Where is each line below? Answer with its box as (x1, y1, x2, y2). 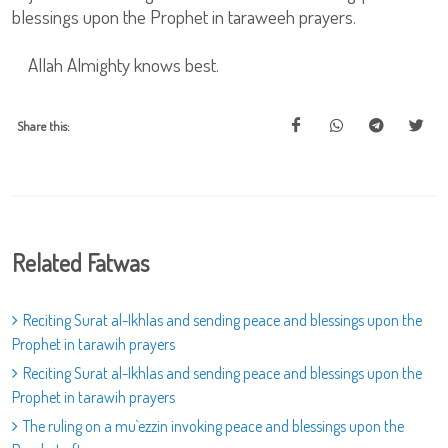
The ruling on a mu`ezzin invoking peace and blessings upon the (23, 416, 404, 436)
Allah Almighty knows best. (12, 52, 219, 77)
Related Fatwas (12, 247, 149, 278)
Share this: (17, 118, 70, 134)
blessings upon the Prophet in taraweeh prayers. (12, 4, 360, 29)
